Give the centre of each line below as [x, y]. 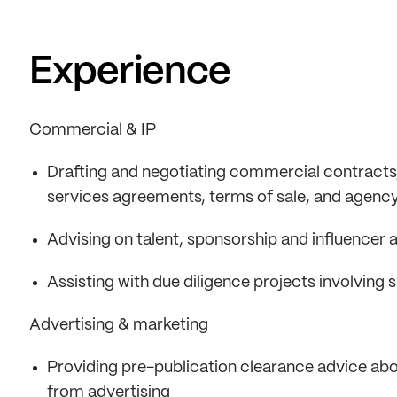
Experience [130, 73]
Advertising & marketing [119, 325]
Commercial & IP [93, 130]
